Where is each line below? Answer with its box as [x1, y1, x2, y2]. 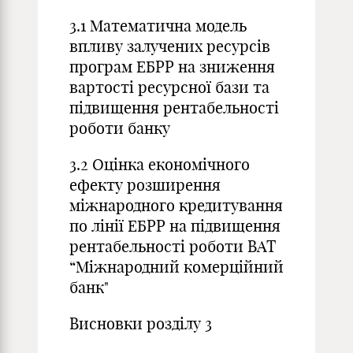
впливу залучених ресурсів [69, 36, 270, 56]
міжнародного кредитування [69, 195, 283, 215]
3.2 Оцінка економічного [69, 154, 250, 174]
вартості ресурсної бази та [69, 77, 269, 97]
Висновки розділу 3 [69, 314, 212, 333]
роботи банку [69, 118, 170, 138]
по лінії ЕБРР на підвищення [69, 216, 281, 236]
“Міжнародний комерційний [69, 257, 284, 277]
